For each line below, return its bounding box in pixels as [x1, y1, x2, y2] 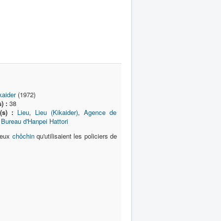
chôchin [12, 131, 35, 141]
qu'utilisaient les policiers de [34, 131, 117, 141]
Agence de [83, 108, 116, 117]
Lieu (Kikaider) [35, 108, 78, 117]
